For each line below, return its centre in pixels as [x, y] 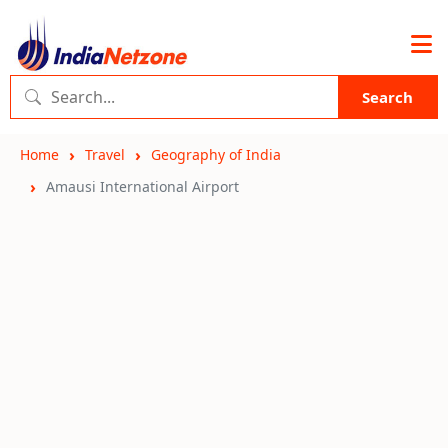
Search [387, 97]
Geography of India [216, 154]
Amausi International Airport [142, 186]
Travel [105, 154]
